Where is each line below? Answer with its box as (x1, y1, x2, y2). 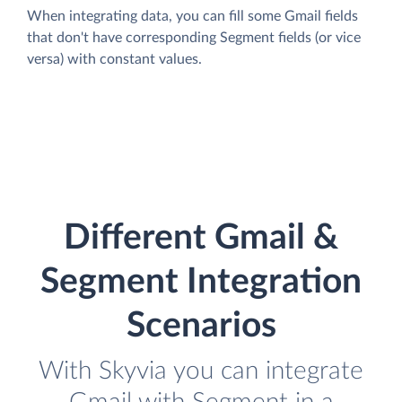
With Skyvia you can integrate (39, 358, 363, 385)
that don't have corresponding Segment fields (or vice (27, 30, 361, 45)
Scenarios (126, 309, 276, 345)
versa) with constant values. (27, 51, 202, 66)
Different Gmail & (64, 221, 338, 257)
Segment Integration (40, 265, 362, 301)
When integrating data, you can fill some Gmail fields (27, 8, 358, 23)
